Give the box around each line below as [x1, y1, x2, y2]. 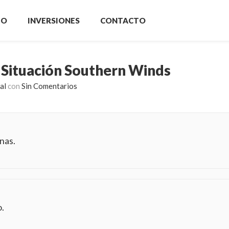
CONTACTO [100, 16, 146, 25]
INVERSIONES [28, 16, 80, 25]
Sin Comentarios [21, 81, 77, 90]
